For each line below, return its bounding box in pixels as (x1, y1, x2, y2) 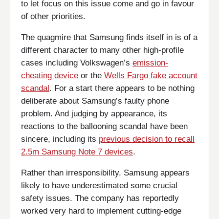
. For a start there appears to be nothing (49, 84, 195, 93)
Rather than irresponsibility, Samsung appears (21, 168, 190, 177)
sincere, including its (21, 134, 99, 144)
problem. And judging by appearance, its (21, 109, 167, 118)
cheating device (21, 71, 78, 80)
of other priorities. (21, 12, 86, 21)
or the (78, 71, 104, 80)
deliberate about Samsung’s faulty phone (21, 96, 169, 106)
